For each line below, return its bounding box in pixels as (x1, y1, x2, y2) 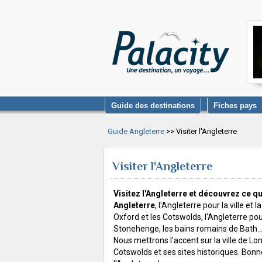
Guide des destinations (111, 101, 195, 110)
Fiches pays (213, 101, 257, 110)
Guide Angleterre (108, 127, 164, 136)
